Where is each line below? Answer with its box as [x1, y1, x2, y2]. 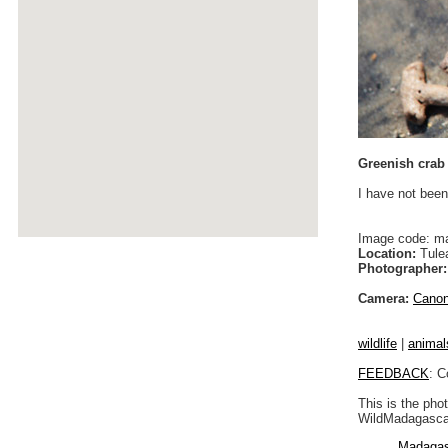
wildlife [358, 335, 397, 351]
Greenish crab [358, 155, 445, 171]
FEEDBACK [358, 365, 429, 381]
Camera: [358, 290, 409, 306]
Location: [358, 245, 416, 261]
